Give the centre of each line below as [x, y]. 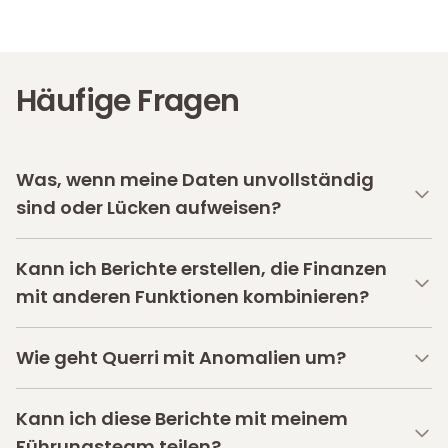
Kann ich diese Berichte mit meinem [182, 418]
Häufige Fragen [128, 100]
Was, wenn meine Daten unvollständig [195, 179]
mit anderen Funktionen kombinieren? [192, 296]
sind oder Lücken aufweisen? [148, 207]
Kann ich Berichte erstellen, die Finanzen [201, 268]
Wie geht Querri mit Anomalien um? [181, 357]
